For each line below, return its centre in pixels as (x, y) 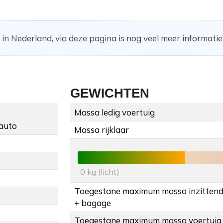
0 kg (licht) (100, 172)
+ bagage (93, 203)
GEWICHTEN (110, 93)
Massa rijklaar (102, 130)
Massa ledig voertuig (114, 112)
